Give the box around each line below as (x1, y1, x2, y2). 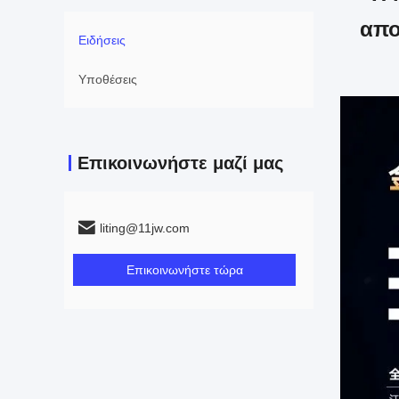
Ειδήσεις (78, 33, 126, 47)
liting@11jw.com (100, 221, 190, 235)
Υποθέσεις (78, 72, 137, 86)
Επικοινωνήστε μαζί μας (77, 153, 283, 173)
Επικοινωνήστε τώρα (126, 263, 243, 277)
